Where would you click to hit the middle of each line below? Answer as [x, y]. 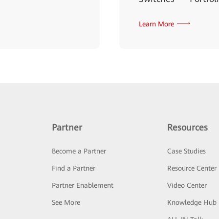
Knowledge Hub [192, 202]
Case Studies [187, 151]
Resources [188, 127]
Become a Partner [79, 151]
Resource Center [192, 168]
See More [66, 202]
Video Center [187, 185]
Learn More [156, 24]
